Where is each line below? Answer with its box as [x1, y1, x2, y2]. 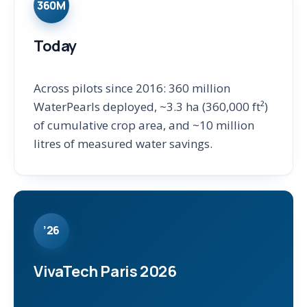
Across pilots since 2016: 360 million [34, 79, 230, 96]
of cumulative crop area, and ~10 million [34, 116, 254, 133]
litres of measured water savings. [34, 135, 212, 151]
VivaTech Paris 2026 [34, 260, 177, 282]
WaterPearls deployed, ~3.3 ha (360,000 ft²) [34, 98, 268, 114]
